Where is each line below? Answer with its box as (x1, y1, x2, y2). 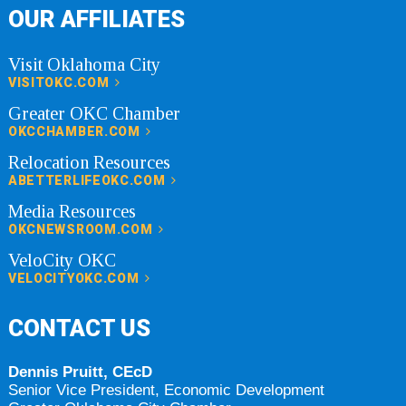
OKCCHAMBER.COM (7, 123, 144, 139)
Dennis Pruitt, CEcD (7, 362, 152, 381)
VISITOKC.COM (7, 74, 113, 90)
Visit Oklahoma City (7, 53, 160, 74)
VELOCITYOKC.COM (7, 270, 143, 285)
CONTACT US (7, 314, 150, 342)
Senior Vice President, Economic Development (7, 381, 324, 399)
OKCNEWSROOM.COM (7, 221, 157, 237)
